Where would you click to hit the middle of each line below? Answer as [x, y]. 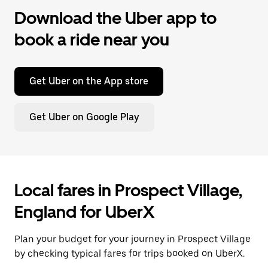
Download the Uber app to [115, 18]
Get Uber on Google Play [84, 117]
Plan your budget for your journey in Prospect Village [133, 239]
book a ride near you [92, 39]
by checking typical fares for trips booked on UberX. [130, 253]
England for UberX [84, 212]
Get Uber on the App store [89, 81]
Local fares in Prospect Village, [128, 190]
